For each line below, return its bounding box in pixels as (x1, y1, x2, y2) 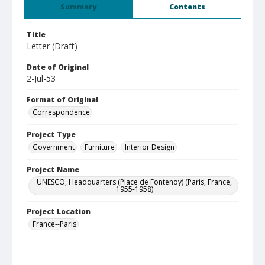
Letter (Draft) (27, 40, 77, 51)
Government (33, 142, 75, 152)
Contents (169, 2, 205, 12)
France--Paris (33, 219, 76, 229)
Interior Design (125, 142, 174, 152)
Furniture (85, 142, 115, 152)
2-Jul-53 (27, 73, 56, 84)
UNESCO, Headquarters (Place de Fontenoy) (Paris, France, (37, 177, 232, 187)
